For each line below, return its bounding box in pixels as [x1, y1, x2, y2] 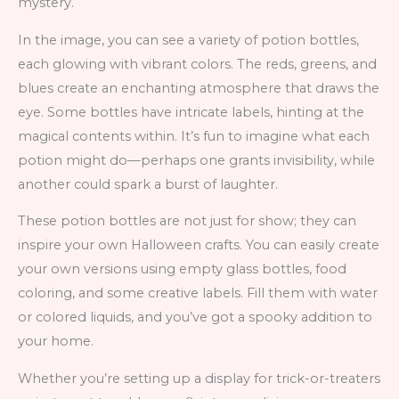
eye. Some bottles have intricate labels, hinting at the [18, 103, 364, 120]
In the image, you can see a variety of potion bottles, [18, 31, 359, 48]
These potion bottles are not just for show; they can [18, 213, 356, 230]
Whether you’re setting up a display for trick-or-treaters [18, 370, 380, 387]
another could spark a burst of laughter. [18, 175, 278, 192]
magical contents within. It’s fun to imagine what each [18, 127, 370, 144]
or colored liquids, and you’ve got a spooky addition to [18, 309, 372, 326]
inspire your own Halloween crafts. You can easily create [18, 237, 379, 254]
